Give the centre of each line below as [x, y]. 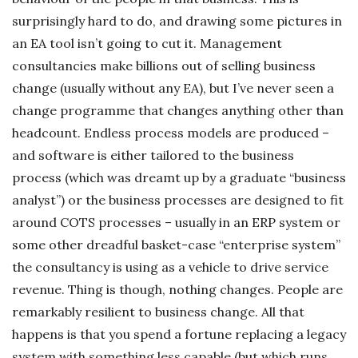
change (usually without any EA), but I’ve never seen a [173, 88]
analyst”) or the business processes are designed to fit [178, 199]
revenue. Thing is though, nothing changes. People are [177, 289]
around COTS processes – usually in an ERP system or [176, 222]
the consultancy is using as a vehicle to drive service [170, 267]
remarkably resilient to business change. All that [158, 311]
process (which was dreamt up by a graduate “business [179, 177]
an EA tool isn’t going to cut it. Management [147, 43]
